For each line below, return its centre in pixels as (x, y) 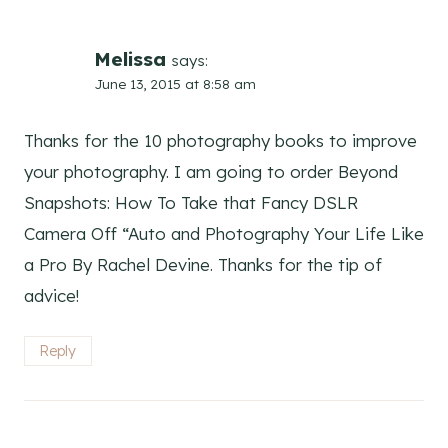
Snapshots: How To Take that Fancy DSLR (191, 202)
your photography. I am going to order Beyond (211, 171)
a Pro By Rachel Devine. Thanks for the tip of (203, 264)
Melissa (130, 58)
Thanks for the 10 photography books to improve (220, 140)
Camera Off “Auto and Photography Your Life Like (224, 233)
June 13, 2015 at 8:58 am (175, 83)
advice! (51, 295)
